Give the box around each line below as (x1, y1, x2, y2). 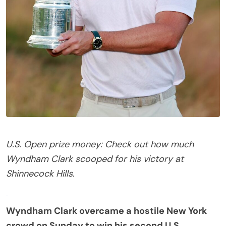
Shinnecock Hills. (6, 167, 75, 180)
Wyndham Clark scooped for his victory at (6, 152, 184, 165)
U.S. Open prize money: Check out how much (6, 138, 194, 150)
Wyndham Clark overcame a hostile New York (6, 204, 207, 217)
